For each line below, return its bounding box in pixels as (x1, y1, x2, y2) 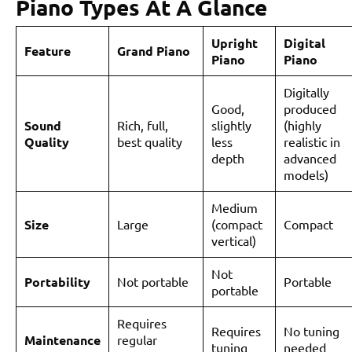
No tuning (284, 322, 339, 339)
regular (117, 331, 157, 347)
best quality (117, 133, 182, 149)
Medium (211, 199, 258, 215)
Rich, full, (117, 116, 168, 133)
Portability (24, 273, 90, 290)
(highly (284, 116, 321, 133)
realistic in (284, 133, 340, 149)
